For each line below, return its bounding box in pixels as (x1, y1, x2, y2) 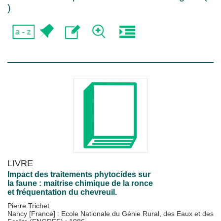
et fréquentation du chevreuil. (7, 188, 117, 196)
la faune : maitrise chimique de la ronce (7, 179, 153, 187)
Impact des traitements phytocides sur (7, 170, 150, 179)
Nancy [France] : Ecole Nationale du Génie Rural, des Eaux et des (7, 210, 214, 218)
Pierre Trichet (7, 202, 49, 210)
